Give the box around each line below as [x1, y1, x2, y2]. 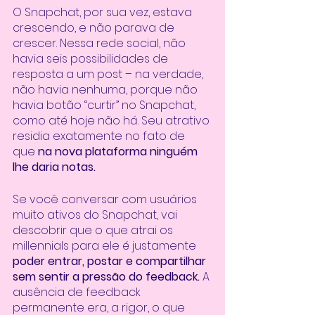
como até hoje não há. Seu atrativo [13, 112, 212, 129]
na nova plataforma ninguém [38, 143, 200, 160]
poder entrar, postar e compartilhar [13, 252, 209, 269]
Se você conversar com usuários [13, 191, 200, 207]
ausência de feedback [13, 283, 143, 300]
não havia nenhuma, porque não [13, 81, 200, 98]
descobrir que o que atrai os [13, 221, 176, 238]
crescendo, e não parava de [13, 19, 177, 36]
